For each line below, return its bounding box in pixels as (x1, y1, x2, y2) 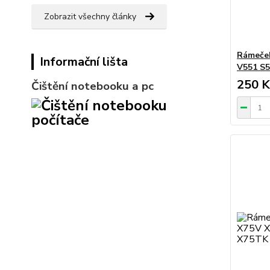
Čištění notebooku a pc (31, 78, 154, 95)
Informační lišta (40, 54, 128, 71)
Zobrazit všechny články (44, 11, 136, 23)
